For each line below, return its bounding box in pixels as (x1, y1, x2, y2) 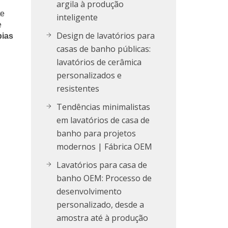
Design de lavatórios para (56, 30, 155, 41)
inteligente (56, 12, 98, 23)
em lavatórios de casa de (56, 115, 150, 126)
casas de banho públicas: (56, 43, 151, 54)
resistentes (56, 83, 99, 94)
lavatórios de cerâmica (56, 56, 141, 68)
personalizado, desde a (56, 199, 144, 210)
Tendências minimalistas (56, 101, 150, 112)
